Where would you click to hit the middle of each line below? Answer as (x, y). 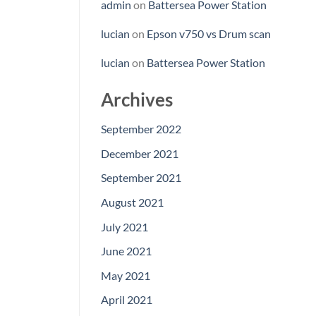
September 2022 (141, 129)
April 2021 (127, 300)
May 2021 (126, 275)
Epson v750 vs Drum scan (209, 33)
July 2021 (124, 226)
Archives (137, 99)
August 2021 (132, 202)
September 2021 (141, 178)
